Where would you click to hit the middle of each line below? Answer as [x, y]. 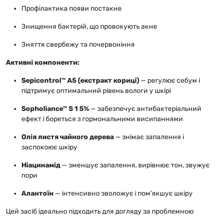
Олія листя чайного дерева [68, 137]
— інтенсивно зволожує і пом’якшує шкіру [123, 193]
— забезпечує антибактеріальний [145, 109]
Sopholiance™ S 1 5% [55, 109]
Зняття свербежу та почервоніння [78, 44]
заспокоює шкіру [49, 147]
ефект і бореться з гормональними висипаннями [102, 119]
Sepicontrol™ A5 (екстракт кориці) [80, 80]
